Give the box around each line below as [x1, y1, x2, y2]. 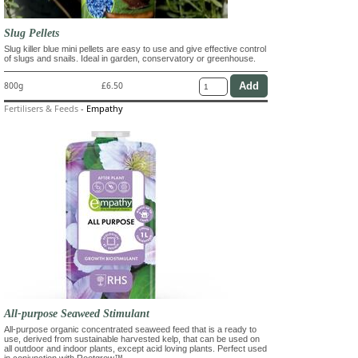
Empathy [86, 101, 123, 114]
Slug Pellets [4, 26, 59, 39]
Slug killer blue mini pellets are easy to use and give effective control [4, 43, 266, 54]
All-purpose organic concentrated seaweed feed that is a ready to [4, 324, 257, 334]
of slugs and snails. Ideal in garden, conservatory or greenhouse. [4, 53, 256, 63]
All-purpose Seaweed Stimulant [4, 306, 149, 320]
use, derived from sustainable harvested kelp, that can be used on [4, 333, 260, 344]
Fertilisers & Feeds [4, 101, 78, 114]
